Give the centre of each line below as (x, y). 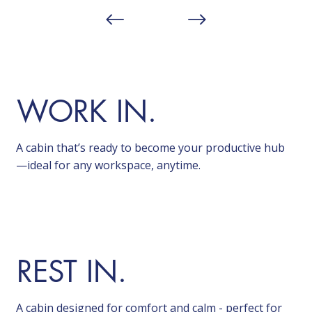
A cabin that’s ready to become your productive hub (151, 148)
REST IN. (71, 271)
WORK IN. (86, 111)
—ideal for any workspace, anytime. (109, 165)
